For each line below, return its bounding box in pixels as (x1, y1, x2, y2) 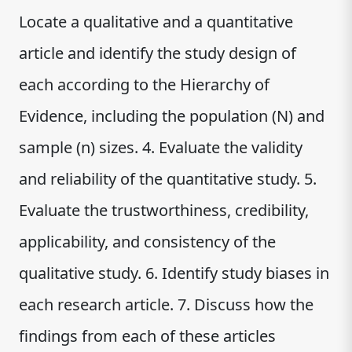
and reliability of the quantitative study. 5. (19, 168, 317, 189)
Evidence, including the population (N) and (19, 105, 324, 126)
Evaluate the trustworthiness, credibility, (19, 200, 309, 221)
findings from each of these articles (19, 325, 276, 346)
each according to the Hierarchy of (19, 74, 269, 95)
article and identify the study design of (19, 42, 296, 64)
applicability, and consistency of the (19, 231, 276, 252)
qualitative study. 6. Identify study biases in (19, 262, 329, 284)
